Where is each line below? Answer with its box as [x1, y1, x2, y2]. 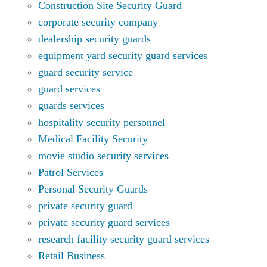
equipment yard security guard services [38, 49, 207, 61]
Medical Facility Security [38, 132, 148, 145]
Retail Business [38, 249, 105, 262]
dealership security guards [38, 32, 151, 45]
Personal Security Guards [38, 182, 148, 195]
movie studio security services [38, 149, 169, 162]
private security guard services [38, 216, 170, 228]
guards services [38, 99, 104, 111]
